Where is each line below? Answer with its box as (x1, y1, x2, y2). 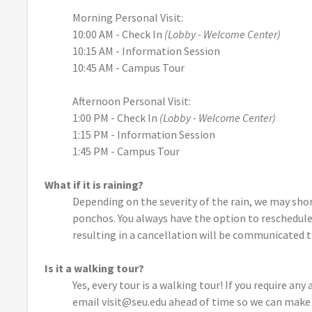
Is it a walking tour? (45, 261, 144, 276)
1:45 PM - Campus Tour (72, 144, 180, 159)
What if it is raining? (45, 178, 143, 192)
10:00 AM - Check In (72, 27, 164, 42)
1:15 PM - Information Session (72, 127, 217, 142)
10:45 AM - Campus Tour (72, 61, 185, 75)
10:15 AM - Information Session (72, 44, 222, 58)
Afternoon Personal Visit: (72, 94, 191, 109)
